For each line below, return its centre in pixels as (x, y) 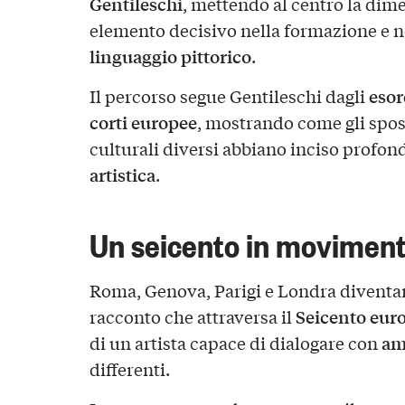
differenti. (129, 368)
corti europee (143, 122)
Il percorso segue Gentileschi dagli (229, 96)
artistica (122, 175)
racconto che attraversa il (192, 316)
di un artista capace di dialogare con (235, 342)
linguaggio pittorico (170, 57)
